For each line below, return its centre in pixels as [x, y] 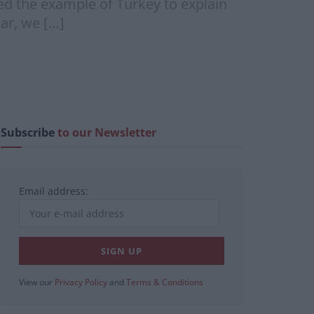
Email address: [54, 191]
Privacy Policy [81, 282]
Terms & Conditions [165, 282]
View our [37, 282]
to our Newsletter [107, 133]
